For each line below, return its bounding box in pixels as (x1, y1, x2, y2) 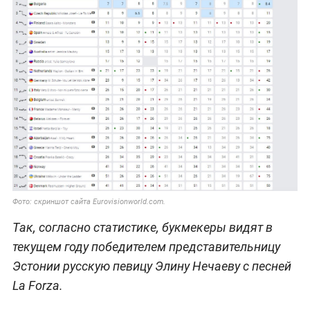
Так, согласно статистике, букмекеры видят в (12, 220, 273, 235)
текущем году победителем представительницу (12, 239, 280, 255)
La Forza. (12, 278, 63, 293)
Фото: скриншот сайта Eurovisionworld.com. (12, 197, 165, 207)
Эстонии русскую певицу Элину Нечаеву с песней (12, 259, 291, 274)
